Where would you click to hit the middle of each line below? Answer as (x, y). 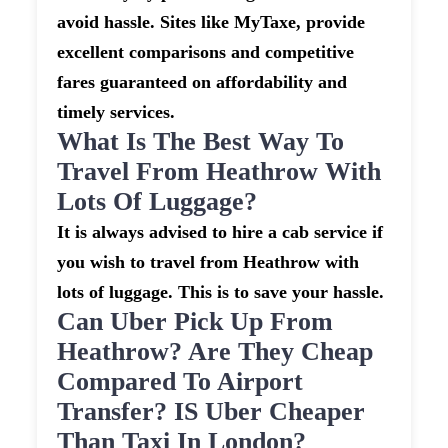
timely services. (116, 112)
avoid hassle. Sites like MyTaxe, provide (211, 22)
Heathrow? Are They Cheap (215, 352)
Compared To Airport (180, 382)
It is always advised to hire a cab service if (220, 232)
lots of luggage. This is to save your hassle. (221, 292)
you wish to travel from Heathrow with (208, 262)
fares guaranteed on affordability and (202, 82)
